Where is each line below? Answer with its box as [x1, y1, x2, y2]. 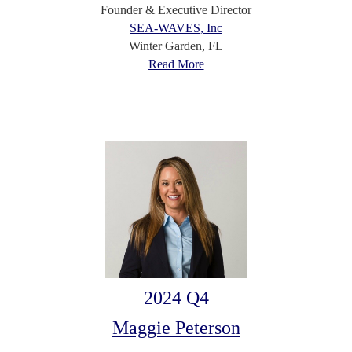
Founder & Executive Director [101, 3, 251, 17]
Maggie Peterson [112, 317, 240, 338]
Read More [148, 57, 204, 71]
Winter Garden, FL [129, 39, 223, 53]
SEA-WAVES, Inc [130, 21, 222, 35]
